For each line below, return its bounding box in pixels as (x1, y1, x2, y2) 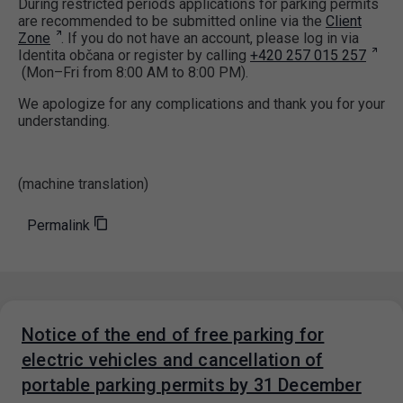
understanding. (18, 112, 110, 130)
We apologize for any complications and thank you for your (18, 95, 385, 113)
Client (326, 13, 362, 31)
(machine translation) (18, 175, 148, 193)
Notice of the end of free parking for (22, 324, 325, 346)
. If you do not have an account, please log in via (61, 30, 359, 48)
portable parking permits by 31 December (22, 374, 362, 397)
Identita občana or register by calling (18, 47, 250, 65)
